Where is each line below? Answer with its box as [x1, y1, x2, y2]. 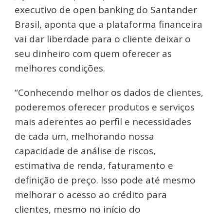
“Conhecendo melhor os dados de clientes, [15, 86, 203, 99]
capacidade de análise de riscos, [15, 145, 156, 158]
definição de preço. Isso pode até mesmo [15, 174, 196, 187]
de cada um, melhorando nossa [15, 130, 154, 143]
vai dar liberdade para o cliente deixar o [15, 33, 191, 46]
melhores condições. [15, 62, 105, 75]
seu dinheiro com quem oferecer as [15, 47, 172, 60]
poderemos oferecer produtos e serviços [15, 101, 195, 114]
